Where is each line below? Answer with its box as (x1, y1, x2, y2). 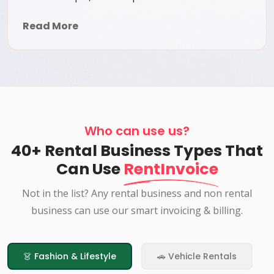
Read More (23, 19, 78, 34)
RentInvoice (123, 158, 218, 180)
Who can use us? (84, 122, 190, 140)
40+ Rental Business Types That (11, 140, 263, 162)
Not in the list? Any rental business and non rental (22, 187, 252, 201)
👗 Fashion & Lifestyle (23, 250, 116, 263)
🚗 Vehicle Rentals (157, 250, 237, 263)
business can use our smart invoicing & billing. (31, 204, 243, 218)
